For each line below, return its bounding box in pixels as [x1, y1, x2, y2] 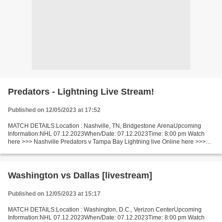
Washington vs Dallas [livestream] [8, 170, 152, 180]
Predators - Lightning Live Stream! [8, 87, 154, 97]
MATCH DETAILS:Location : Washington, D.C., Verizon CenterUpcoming [8, 206, 202, 213]
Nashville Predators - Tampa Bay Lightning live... [8, 146, 138, 153]
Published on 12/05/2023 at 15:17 [8, 190, 101, 197]
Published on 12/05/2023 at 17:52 [8, 107, 101, 113]
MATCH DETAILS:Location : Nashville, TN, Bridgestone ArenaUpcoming [8, 122, 201, 129]
